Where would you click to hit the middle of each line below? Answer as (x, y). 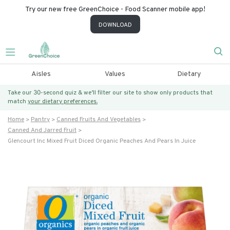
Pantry (40, 120)
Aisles (41, 74)
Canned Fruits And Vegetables (99, 120)
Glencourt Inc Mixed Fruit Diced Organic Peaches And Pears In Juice (102, 141)
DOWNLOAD (115, 25)
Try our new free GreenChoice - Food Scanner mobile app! (115, 9)
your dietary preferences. (63, 102)
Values (115, 74)
